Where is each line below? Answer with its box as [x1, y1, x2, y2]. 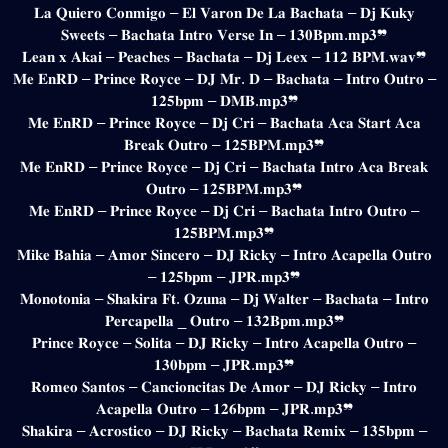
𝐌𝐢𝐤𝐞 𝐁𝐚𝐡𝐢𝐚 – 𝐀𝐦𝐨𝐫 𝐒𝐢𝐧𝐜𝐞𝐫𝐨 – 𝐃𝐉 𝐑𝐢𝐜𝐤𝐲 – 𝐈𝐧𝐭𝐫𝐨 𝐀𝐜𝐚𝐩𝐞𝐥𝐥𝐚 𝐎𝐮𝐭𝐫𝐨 [16, 245, 432, 263]
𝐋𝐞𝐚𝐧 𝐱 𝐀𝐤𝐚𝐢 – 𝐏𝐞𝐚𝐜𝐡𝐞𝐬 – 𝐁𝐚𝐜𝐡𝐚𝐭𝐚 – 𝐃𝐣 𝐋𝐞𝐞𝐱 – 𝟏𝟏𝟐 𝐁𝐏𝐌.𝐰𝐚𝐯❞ [22, 47, 426, 65]
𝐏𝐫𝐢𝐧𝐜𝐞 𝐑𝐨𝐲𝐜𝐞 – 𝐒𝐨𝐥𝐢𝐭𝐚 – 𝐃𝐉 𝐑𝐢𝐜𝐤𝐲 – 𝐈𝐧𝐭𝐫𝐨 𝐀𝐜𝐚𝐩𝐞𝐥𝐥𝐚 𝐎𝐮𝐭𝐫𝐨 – [32, 333, 416, 351]
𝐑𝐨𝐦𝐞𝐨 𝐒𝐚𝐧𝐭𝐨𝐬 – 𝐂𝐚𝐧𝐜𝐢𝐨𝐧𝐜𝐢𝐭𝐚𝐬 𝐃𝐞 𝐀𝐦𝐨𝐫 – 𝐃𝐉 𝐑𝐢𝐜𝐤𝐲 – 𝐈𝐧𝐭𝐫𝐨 [31, 377, 417, 395]
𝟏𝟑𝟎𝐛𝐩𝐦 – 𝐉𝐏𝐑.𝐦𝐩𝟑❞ [154, 355, 294, 373]
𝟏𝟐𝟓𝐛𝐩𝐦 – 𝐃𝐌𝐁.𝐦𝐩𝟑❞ [150, 91, 298, 109]
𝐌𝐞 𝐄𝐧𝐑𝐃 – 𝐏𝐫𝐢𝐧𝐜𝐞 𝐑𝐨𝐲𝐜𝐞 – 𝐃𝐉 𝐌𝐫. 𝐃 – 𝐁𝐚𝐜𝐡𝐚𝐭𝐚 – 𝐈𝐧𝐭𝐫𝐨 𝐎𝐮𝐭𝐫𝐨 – [12, 69, 436, 87]
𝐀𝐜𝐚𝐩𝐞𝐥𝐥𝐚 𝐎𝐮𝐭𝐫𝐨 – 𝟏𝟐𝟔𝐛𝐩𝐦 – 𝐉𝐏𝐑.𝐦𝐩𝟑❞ [95, 399, 353, 417]
